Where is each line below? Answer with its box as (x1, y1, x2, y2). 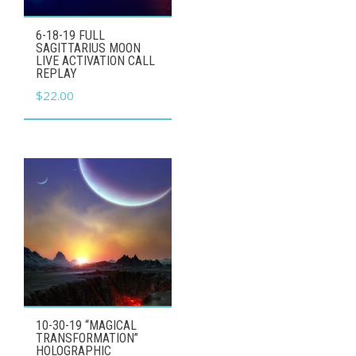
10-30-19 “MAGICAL (36, 318, 137, 334)
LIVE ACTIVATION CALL (36, 53, 155, 69)
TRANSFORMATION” (36, 331, 138, 346)
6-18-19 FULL (36, 28, 105, 44)
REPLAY (36, 66, 77, 82)
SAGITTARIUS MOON (36, 41, 141, 56)
